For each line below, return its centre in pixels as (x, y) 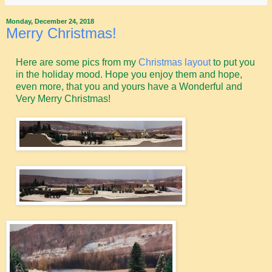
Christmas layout (174, 62)
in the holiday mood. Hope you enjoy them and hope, (129, 74)
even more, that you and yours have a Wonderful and (129, 86)
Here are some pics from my (77, 62)
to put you (233, 62)
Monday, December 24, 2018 (50, 21)
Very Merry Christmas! (63, 98)
